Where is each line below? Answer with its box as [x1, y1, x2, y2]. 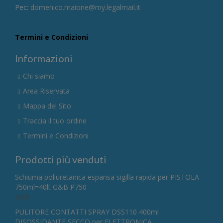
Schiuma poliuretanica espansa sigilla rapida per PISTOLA [15, 172, 199, 182]
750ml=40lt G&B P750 [15, 182, 87, 192]
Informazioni [15, 52, 73, 64]
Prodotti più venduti [15, 153, 107, 165]
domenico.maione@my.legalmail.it [30, 2, 140, 12]
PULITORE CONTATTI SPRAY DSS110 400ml [15, 207, 159, 217]
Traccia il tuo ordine [23, 115, 87, 125]
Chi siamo [23, 71, 55, 81]
